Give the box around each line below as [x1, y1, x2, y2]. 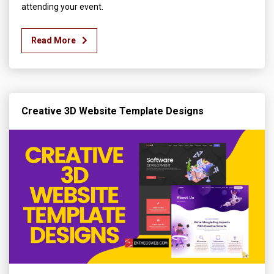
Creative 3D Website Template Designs [21, 105, 204, 117]
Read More [31, 35, 76, 45]
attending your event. [21, 1, 103, 12]
